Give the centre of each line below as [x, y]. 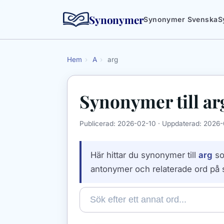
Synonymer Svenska [181, 19]
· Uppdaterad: [180, 124]
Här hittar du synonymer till [144, 155]
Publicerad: [98, 124]
